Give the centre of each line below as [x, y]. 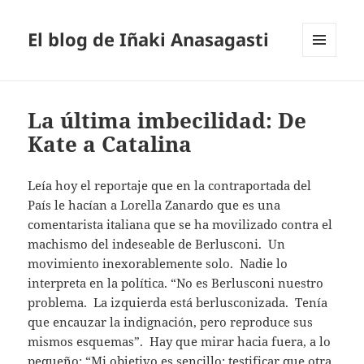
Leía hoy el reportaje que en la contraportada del [170, 186]
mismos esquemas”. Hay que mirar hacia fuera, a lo [180, 342]
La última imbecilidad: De [167, 121]
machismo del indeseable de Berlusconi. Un [157, 244]
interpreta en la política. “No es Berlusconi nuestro [176, 283]
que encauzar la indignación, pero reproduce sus [171, 322]
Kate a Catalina [110, 144]
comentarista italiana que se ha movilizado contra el [180, 225]
